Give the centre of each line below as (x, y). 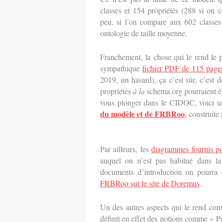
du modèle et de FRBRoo (142, 114)
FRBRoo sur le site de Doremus (150, 183)
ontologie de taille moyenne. (144, 33)
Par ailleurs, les (126, 149)
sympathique (121, 68)
